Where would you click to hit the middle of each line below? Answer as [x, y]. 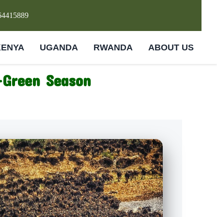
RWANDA [113, 47]
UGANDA [59, 47]
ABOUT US [171, 47]
